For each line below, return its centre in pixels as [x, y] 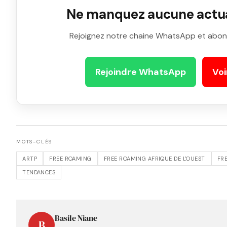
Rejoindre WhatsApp [140, 72]
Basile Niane [76, 218]
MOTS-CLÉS [34, 142]
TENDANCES [39, 173]
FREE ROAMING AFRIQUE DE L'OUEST [154, 158]
